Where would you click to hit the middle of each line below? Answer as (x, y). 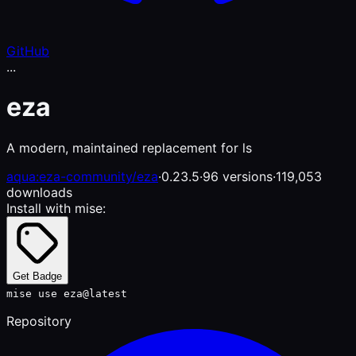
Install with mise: (56, 208)
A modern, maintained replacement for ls (129, 147)
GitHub (28, 51)
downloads (39, 192)
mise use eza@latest (67, 293)
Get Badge (37, 276)
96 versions (238, 176)
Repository (39, 321)
